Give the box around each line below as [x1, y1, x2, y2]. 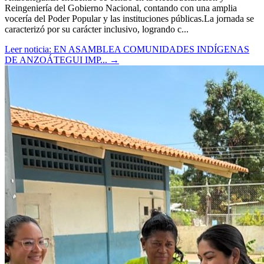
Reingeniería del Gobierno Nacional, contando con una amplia [5, 3, 237, 14]
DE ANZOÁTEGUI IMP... [5, 55, 110, 65]
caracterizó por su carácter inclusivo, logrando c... [5, 24, 189, 35]
